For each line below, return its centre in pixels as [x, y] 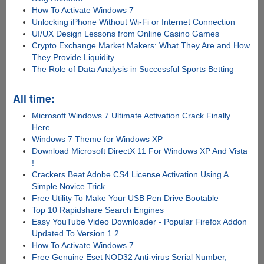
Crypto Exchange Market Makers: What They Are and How [141, 46]
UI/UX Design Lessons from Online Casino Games [126, 34]
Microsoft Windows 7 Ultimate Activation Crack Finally [131, 116]
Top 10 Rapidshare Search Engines [98, 210]
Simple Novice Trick [69, 187]
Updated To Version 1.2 [76, 234]
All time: [34, 98]
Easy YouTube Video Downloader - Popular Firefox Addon [140, 222]
